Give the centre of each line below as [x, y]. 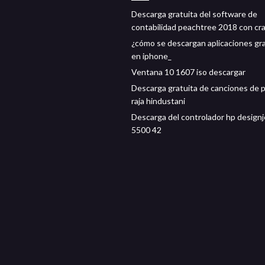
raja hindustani [158, 101]
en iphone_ [151, 56]
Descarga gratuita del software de [194, 14]
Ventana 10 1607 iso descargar [188, 72]
